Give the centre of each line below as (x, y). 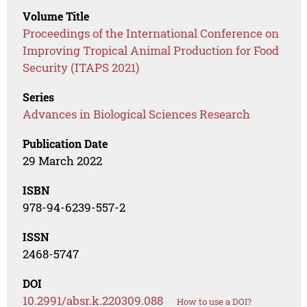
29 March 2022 (63, 161)
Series (39, 97)
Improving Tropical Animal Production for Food (151, 51)
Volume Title (56, 16)
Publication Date (65, 144)
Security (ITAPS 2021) (81, 68)
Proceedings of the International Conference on (151, 34)
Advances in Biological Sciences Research (137, 114)
